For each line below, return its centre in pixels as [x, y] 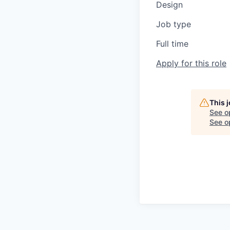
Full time [172, 44]
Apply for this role [191, 63]
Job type [174, 24]
